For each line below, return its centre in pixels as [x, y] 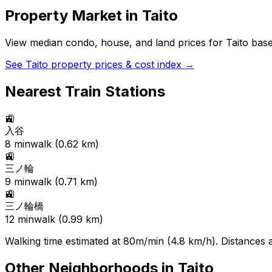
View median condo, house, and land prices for [115, 43]
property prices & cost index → [121, 65]
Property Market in [73, 16]
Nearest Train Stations [85, 91]
